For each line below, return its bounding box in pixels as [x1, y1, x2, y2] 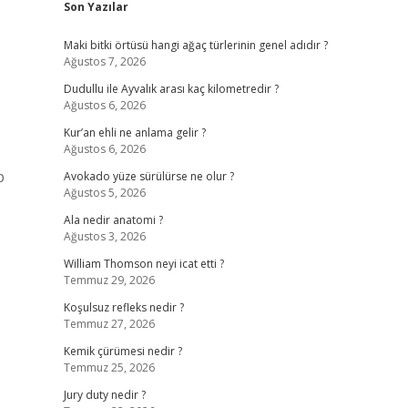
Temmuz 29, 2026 [63, 272, 155, 288]
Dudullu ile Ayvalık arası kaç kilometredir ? [63, 81, 279, 97]
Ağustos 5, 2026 [63, 185, 146, 200]
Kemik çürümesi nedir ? [63, 343, 182, 359]
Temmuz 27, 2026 [63, 316, 155, 331]
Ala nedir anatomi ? [63, 212, 163, 228]
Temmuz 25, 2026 [63, 360, 155, 375]
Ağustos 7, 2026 [63, 54, 146, 69]
